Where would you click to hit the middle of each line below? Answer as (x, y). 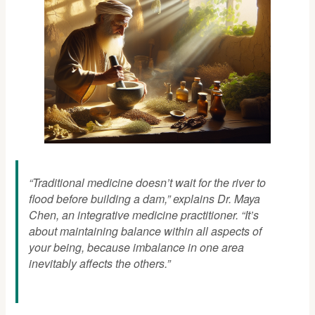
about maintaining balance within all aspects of (146, 231)
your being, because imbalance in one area (137, 247)
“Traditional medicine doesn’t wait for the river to (148, 182)
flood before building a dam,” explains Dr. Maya (145, 198)
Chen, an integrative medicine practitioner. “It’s (144, 214)
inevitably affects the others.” (100, 263)
